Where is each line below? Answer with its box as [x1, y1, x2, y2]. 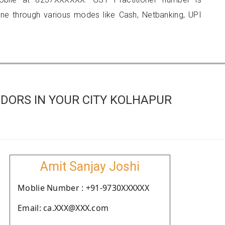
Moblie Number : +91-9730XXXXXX [18, 182, 149, 193]
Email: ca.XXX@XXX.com [18, 202, 109, 213]
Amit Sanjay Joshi [40, 159, 140, 174]
